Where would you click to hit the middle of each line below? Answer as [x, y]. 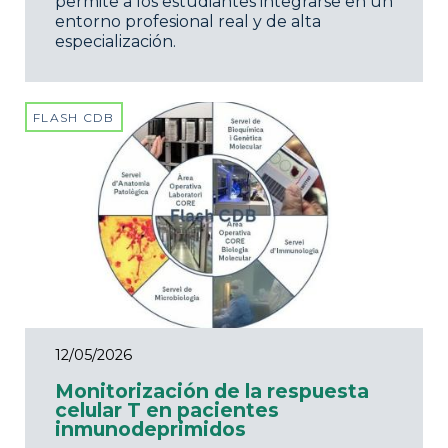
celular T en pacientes [167, 410]
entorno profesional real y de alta [188, 21]
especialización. [115, 41]
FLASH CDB [74, 117]
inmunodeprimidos [150, 429]
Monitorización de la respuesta [212, 391]
